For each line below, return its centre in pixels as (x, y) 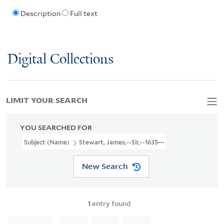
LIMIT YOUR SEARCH (47, 99)
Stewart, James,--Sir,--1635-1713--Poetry (138, 142)
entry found (110, 203)
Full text (83, 14)
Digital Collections (60, 59)
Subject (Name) (47, 142)
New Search (105, 166)
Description (40, 14)
